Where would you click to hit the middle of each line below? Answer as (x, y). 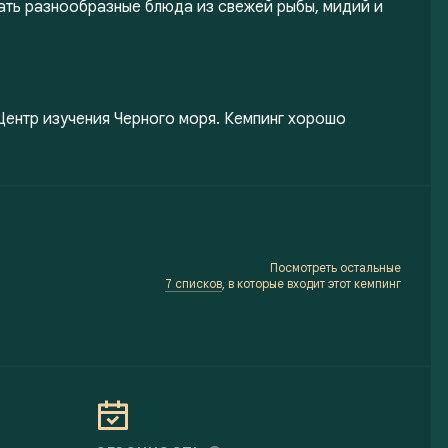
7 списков (193, 283)
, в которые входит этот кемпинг (311, 283)
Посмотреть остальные (335, 267)
